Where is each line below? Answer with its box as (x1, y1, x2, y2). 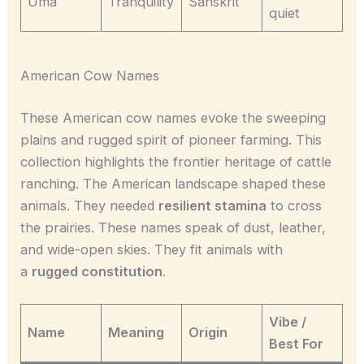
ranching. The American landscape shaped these (20, 175, 327, 192)
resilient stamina (158, 197, 267, 214)
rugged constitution (32, 262, 163, 279)
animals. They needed (20, 197, 159, 214)
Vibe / (269, 313, 307, 330)
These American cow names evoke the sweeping (20, 109, 327, 126)
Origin (188, 323, 228, 340)
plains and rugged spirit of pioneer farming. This (20, 131, 323, 148)
